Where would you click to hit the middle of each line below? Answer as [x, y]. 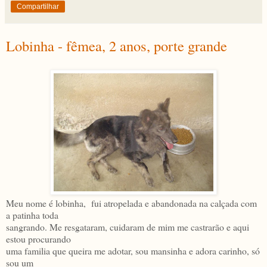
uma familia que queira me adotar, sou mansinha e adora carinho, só [133, 250]
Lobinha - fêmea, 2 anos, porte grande [117, 46]
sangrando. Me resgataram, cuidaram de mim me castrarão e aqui [128, 226]
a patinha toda [32, 215]
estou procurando [38, 238]
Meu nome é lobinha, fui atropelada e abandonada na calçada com [131, 203]
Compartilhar [38, 7]
